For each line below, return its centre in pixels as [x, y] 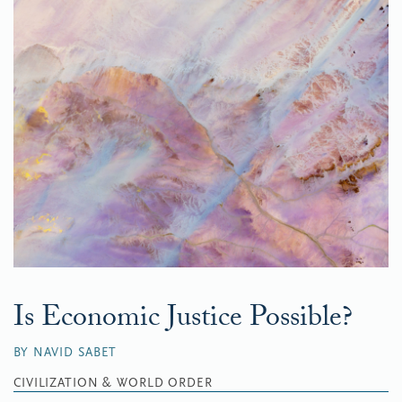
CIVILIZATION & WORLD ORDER [113, 382]
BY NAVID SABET [66, 352]
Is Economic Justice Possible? [183, 320]
